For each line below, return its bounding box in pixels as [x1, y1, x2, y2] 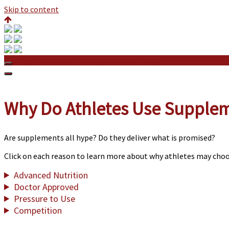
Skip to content [4, 4, 59, 14]
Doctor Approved [14, 180, 79, 193]
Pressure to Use [14, 192, 76, 204]
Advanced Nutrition [14, 169, 88, 181]
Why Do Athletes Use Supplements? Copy [14, 55, 157, 65]
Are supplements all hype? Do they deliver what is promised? [4, 132, 215, 143]
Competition [14, 204, 62, 216]
